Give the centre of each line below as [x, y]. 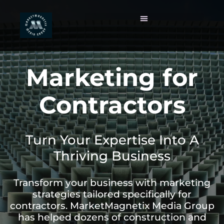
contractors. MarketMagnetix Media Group [112, 206]
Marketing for [112, 77]
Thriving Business [112, 156]
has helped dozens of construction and [112, 217]
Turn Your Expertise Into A [112, 140]
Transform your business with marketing [112, 183]
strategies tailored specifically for [112, 194]
